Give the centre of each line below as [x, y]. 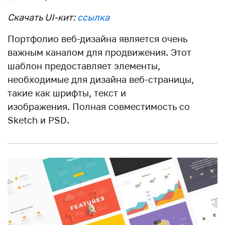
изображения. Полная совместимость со [99, 106]
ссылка [93, 17]
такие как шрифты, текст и [67, 93]
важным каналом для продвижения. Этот [99, 52]
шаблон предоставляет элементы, [84, 66]
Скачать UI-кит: [42, 17]
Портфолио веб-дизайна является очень [97, 38]
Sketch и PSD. [38, 120]
